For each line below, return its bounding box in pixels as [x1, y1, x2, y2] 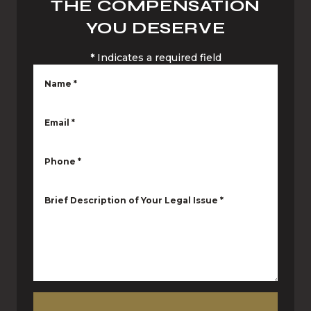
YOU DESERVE [85, 18, 226, 38]
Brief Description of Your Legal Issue [44, 195, 218, 205]
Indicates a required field [96, 51, 221, 64]
